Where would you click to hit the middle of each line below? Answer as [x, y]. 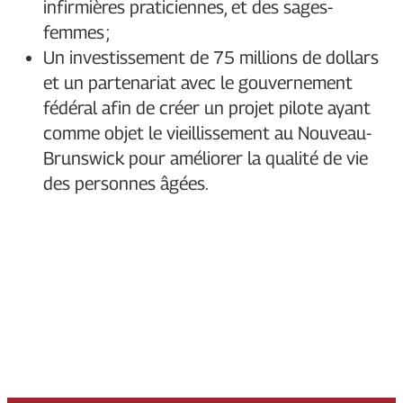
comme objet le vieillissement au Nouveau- [207, 134]
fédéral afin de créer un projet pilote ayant [207, 108]
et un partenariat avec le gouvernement [198, 83]
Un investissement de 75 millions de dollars [211, 58]
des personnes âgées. [126, 184]
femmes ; [76, 33]
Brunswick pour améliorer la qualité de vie [206, 159]
